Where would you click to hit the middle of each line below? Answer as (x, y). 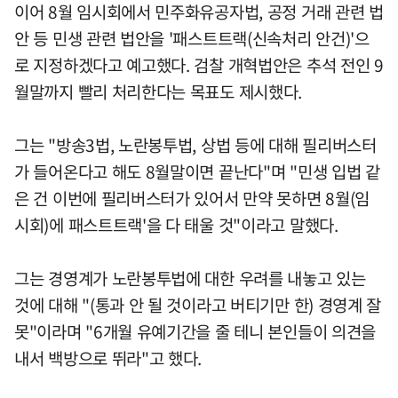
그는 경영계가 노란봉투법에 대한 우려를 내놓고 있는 (190, 279)
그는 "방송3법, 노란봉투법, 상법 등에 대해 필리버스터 (195, 145)
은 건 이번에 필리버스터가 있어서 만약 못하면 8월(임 (192, 199)
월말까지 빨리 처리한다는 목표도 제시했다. (159, 92)
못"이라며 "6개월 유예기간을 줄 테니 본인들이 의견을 (195, 332)
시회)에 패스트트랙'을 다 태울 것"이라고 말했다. (176, 225)
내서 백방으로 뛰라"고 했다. (108, 358)
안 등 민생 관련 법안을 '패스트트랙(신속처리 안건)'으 (192, 39)
